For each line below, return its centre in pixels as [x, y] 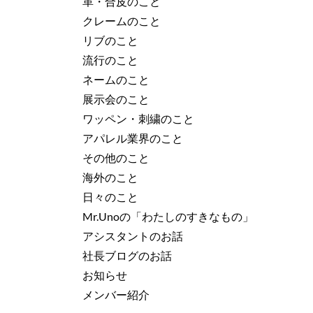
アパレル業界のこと [133, 138]
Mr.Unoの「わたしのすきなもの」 [168, 217]
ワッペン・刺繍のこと [138, 119]
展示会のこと [116, 99]
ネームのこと [116, 80]
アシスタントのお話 [133, 236]
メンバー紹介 [116, 295]
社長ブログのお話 [127, 256]
